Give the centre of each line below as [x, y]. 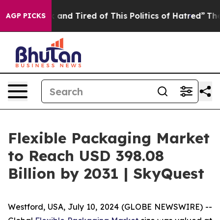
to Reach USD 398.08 [86, 156]
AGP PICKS [26, 16]
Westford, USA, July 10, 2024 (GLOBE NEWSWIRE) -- [110, 207]
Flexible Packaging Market [109, 138]
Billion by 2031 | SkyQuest [106, 173]
